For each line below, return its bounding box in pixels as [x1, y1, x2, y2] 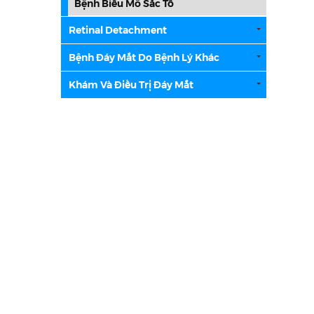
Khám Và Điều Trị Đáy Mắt [69, 78, 193, 91]
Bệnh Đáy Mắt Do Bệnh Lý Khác [69, 50, 219, 64]
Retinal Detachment [69, 23, 167, 36]
